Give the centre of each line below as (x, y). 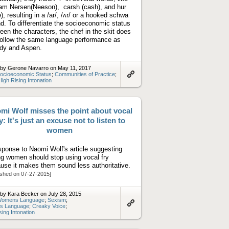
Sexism (57, 200)
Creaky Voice (49, 206)
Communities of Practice (85, 74)
